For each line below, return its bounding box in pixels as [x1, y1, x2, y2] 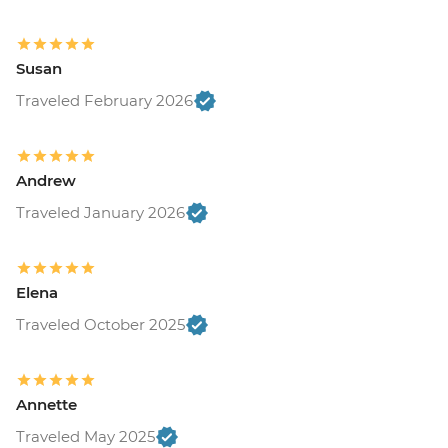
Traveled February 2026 [16, 91, 193, 111]
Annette [16, 395, 77, 415]
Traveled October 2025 [16, 315, 185, 335]
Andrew [16, 171, 76, 191]
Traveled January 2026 [16, 203, 185, 223]
